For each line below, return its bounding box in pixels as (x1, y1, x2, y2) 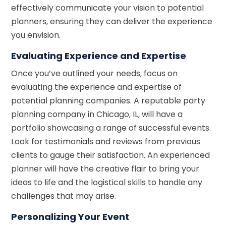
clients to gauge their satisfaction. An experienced (11, 149, 210, 161)
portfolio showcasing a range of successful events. (11, 122, 211, 134)
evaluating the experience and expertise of (11, 81, 182, 93)
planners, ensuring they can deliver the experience (11, 15, 213, 27)
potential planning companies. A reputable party (11, 94, 206, 106)
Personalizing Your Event (11, 210, 130, 223)
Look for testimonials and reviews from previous (11, 135, 201, 147)
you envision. (11, 29, 61, 41)
